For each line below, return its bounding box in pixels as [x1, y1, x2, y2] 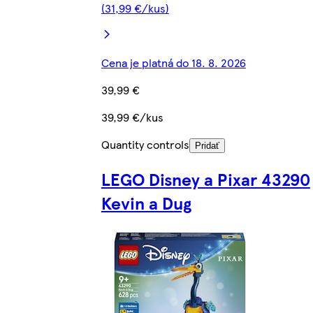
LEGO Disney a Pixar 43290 [101, 167, 310, 191]
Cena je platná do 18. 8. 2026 [101, 54, 246, 71]
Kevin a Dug [101, 191, 191, 215]
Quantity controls [101, 136, 189, 153]
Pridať [194, 140, 219, 152]
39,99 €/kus [101, 109, 163, 126]
